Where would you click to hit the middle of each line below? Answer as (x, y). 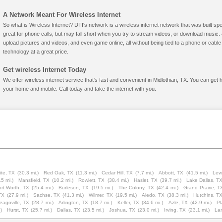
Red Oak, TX (58, 173)
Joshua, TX (122, 210)
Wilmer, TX (101, 195)
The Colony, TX (136, 188)
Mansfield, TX (34, 180)
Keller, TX (128, 202)
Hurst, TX (18, 210)
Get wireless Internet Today (45, 70)
